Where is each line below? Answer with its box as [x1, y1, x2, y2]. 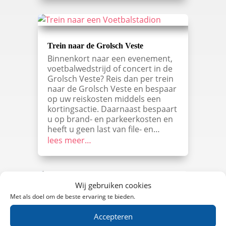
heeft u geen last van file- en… [47, 124, 160, 135]
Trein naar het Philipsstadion [47, 198, 147, 207]
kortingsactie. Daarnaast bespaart [47, 103, 177, 115]
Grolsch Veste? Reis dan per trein [47, 73, 174, 85]
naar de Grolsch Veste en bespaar [47, 83, 177, 95]
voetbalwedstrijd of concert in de [47, 63, 173, 75]
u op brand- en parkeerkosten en [47, 114, 173, 125]
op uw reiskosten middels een [47, 93, 161, 105]
